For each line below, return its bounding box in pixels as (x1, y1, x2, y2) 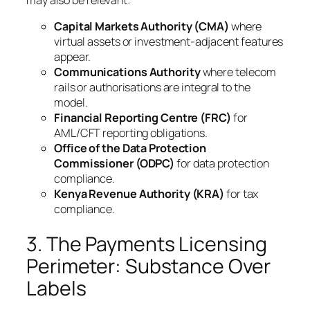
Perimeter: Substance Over (26, 252, 271, 280)
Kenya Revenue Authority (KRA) (54, 186, 225, 202)
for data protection (174, 156, 270, 172)
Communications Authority (54, 64, 201, 80)
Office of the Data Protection (54, 140, 207, 156)
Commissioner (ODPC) (54, 156, 175, 172)
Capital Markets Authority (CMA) (54, 19, 229, 35)
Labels (26, 274, 86, 302)
